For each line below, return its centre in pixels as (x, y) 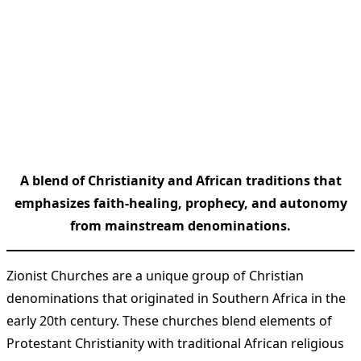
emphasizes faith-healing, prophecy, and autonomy (180, 203)
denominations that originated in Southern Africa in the (176, 299)
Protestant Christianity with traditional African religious (175, 344)
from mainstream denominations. (180, 226)
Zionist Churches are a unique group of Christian (155, 276)
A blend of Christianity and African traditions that (180, 181)
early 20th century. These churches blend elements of (169, 321)
